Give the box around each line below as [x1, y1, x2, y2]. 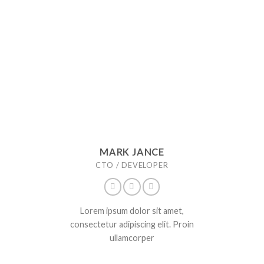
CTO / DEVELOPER [95, 160, 169, 170]
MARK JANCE [99, 146, 165, 158]
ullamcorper [109, 232, 154, 243]
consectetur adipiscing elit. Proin [70, 219, 194, 229]
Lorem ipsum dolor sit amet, [80, 205, 184, 216]
